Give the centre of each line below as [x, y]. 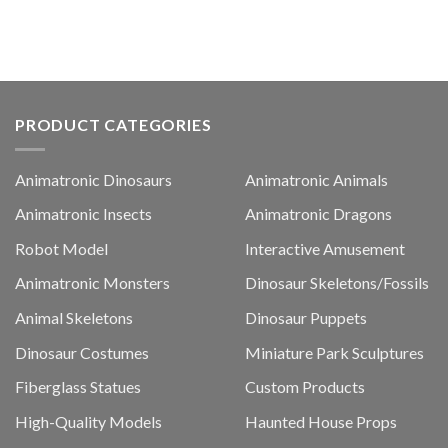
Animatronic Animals [316, 179]
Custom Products [304, 387]
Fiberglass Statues [78, 387]
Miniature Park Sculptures [334, 352]
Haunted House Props [320, 421]
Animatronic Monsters [92, 283]
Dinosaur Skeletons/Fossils [336, 283]
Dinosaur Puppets [305, 317]
